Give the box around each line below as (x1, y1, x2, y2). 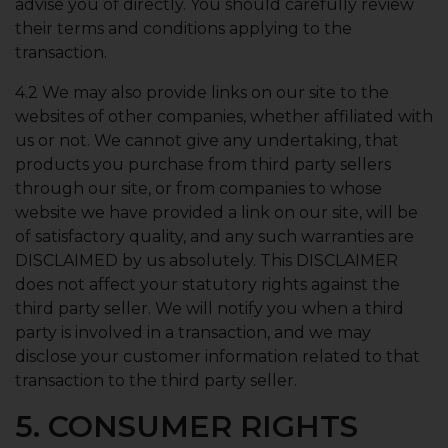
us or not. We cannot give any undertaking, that (15, 131, 399, 150)
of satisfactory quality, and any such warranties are (15, 227, 414, 246)
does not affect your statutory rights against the (15, 275, 400, 294)
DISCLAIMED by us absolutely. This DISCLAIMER (15, 251, 398, 270)
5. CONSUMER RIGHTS (15, 408, 358, 445)
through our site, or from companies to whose (15, 179, 382, 198)
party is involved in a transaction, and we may (15, 323, 371, 342)
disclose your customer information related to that (15, 347, 420, 366)
